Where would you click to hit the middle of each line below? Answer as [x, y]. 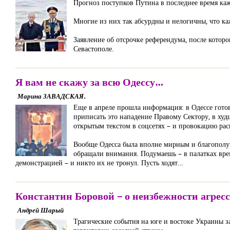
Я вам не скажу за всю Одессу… [89, 82]
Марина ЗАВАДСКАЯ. [51, 96]
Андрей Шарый [41, 210]
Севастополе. [94, 49]
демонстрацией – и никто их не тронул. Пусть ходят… [99, 162]
